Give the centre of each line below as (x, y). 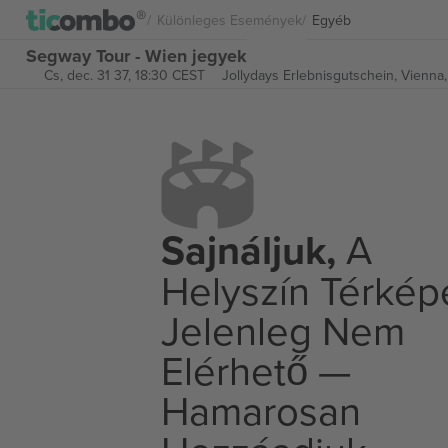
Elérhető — (256, 370)
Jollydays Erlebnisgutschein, (311, 75)
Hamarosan (261, 410)
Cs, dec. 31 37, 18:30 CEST (124, 75)
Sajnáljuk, (248, 250)
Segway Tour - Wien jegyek (136, 55)
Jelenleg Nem (283, 330)
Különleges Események (229, 19)
